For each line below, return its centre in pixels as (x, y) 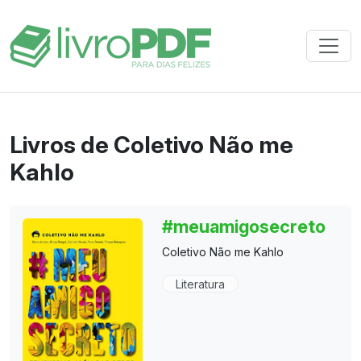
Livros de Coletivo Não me (151, 145)
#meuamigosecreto (244, 226)
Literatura (201, 284)
